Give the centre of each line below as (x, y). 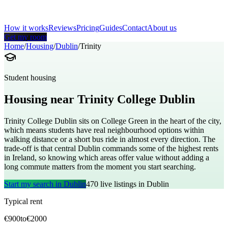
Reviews (62, 28)
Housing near (39, 99)
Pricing (88, 28)
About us (162, 28)
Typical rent (23, 201)
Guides (111, 28)
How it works (26, 28)
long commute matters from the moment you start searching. (100, 166)
